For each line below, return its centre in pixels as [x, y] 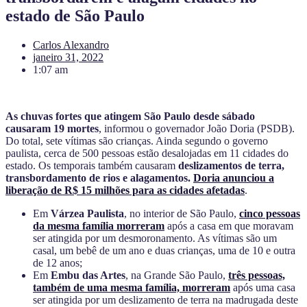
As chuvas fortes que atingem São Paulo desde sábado [130, 116]
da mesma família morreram [99, 225]
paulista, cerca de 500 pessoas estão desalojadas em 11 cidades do [147, 153]
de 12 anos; [58, 262]
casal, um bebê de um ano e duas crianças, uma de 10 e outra [164, 250]
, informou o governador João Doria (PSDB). [197, 128]
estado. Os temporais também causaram [90, 165]
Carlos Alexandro [71, 45]
